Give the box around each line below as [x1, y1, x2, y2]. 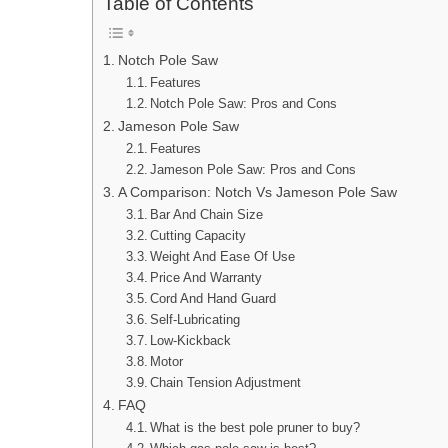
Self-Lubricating [150, 311, 241, 327]
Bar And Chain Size [150, 206, 264, 222]
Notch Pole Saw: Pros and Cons [150, 95, 338, 111]
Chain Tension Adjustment [150, 374, 302, 390]
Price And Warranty [150, 269, 263, 285]
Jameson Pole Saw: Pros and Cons [150, 161, 357, 177]
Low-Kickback [150, 332, 232, 348]
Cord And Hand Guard [150, 290, 277, 306]
